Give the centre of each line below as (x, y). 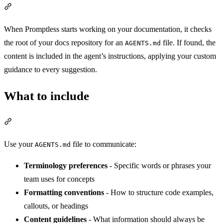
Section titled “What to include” (61, 122)
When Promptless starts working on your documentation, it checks (108, 29)
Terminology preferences (66, 165)
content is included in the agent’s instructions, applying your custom (110, 56)
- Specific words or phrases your (159, 165)
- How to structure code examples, (159, 192)
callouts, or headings (56, 206)
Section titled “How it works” (58, 7)
